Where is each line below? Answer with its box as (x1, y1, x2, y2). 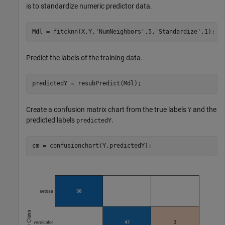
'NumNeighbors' (95, 28, 145, 36)
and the (191, 105, 216, 114)
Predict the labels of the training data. (26, 53, 143, 62)
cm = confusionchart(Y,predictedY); (32, 142, 152, 150)
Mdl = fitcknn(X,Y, (32, 28, 95, 36)
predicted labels (26, 116, 76, 124)
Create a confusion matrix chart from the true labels (26, 105, 188, 114)
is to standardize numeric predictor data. (26, 2, 152, 10)
